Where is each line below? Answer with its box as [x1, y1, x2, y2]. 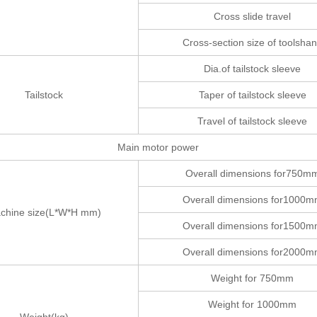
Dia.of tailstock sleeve [204, 63, 301, 74]
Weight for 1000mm [208, 299, 297, 310]
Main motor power [117, 142, 200, 153]
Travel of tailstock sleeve [197, 115, 308, 127]
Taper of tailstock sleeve [198, 89, 306, 100]
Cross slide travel [214, 11, 292, 22]
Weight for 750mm [211, 272, 294, 284]
